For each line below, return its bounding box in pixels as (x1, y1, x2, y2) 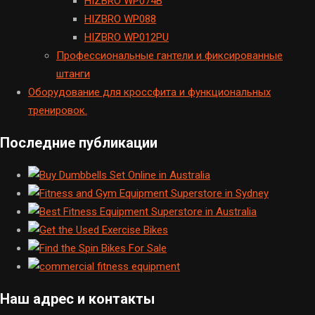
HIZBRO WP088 (84, 12, 156, 25)
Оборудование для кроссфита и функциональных (28, 85, 271, 98)
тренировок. (28, 103, 87, 117)
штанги (56, 67, 90, 80)
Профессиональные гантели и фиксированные (56, 49, 283, 62)
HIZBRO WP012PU (84, 30, 169, 44)
